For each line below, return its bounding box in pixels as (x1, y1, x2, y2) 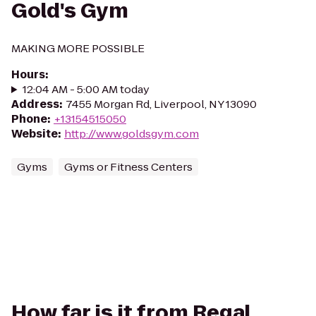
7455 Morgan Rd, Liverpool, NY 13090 (66, 97, 257, 111)
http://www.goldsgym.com (64, 126, 199, 141)
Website (11, 126, 58, 141)
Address (11, 97, 59, 111)
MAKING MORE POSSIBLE (11, 41, 145, 56)
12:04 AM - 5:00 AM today (22, 82, 150, 97)
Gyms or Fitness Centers (64, 159, 193, 174)
